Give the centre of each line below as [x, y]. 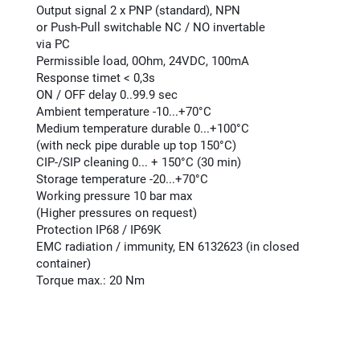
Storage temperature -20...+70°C [123, 180]
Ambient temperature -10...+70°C [124, 112]
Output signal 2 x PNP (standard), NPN [139, 11]
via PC [53, 45]
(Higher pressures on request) [117, 213]
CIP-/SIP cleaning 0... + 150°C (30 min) [139, 163]
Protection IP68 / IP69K [99, 230]
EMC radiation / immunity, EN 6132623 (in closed [168, 247]
